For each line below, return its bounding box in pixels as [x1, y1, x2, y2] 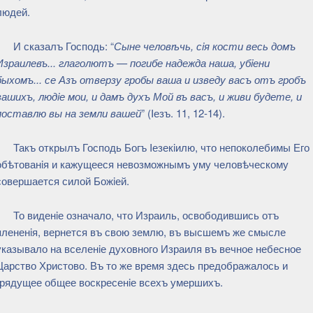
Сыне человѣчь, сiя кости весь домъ [113, 38, 296, 53]
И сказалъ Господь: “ [13, 38, 114, 53]
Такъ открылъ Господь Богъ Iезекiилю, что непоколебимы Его [13, 139, 310, 154]
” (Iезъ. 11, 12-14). [140, 105, 225, 120]
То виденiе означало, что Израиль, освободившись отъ [13, 207, 279, 222]
